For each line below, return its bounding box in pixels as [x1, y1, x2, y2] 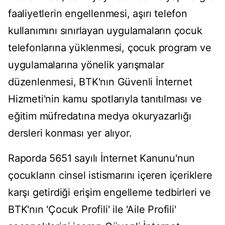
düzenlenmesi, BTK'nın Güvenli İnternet [8, 76, 192, 88]
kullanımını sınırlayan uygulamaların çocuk [8, 25, 202, 37]
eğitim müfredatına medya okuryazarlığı [8, 110, 191, 123]
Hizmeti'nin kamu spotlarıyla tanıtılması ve [8, 93, 202, 105]
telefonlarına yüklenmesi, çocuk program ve [8, 42, 211, 54]
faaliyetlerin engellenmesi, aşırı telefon [8, 8, 187, 20]
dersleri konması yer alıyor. [8, 127, 132, 140]
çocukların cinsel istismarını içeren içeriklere [8, 169, 212, 182]
